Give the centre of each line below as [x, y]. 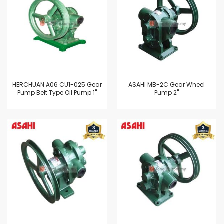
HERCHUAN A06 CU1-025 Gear [57, 85]
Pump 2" [167, 93]
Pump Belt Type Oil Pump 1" [57, 93]
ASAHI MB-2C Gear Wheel [167, 85]
